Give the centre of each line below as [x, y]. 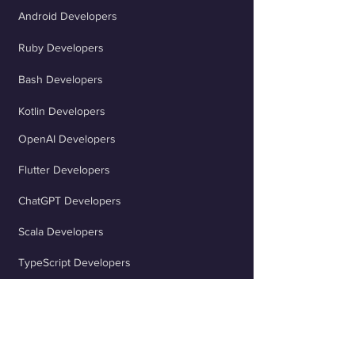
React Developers [62, 293]
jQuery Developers [65, 324]
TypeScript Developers [74, 262]
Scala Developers [61, 231]
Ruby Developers [61, 48]
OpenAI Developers [67, 139]
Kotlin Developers [61, 111]
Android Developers [67, 16]
